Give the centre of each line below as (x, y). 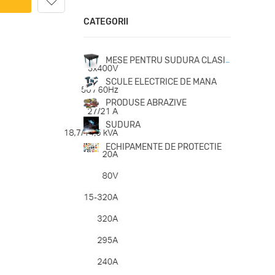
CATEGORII (106, 22)
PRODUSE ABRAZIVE (146, 103)
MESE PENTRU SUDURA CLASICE (165, 60)
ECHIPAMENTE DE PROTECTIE (164, 147)
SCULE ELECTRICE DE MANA (161, 82)
